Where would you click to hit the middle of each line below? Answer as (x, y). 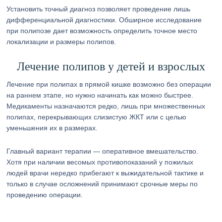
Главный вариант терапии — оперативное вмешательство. (103, 151)
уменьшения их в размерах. (52, 128)
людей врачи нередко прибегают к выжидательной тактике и (105, 173)
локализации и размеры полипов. (61, 42)
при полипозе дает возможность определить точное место (102, 31)
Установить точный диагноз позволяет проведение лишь (99, 9)
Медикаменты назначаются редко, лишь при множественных (106, 106)
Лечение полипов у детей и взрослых (111, 66)
